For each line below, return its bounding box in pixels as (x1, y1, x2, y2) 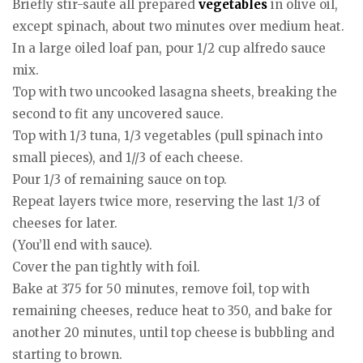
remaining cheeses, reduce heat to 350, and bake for (12, 302, 332, 318)
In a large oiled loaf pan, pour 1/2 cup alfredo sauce (12, 40, 326, 56)
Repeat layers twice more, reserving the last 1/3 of (12, 193, 320, 209)
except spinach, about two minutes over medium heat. (12, 18, 344, 34)
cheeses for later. (12, 215, 117, 231)
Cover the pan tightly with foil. (12, 258, 200, 275)
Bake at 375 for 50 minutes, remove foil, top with (12, 280, 310, 297)
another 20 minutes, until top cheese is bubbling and (12, 324, 335, 340)
